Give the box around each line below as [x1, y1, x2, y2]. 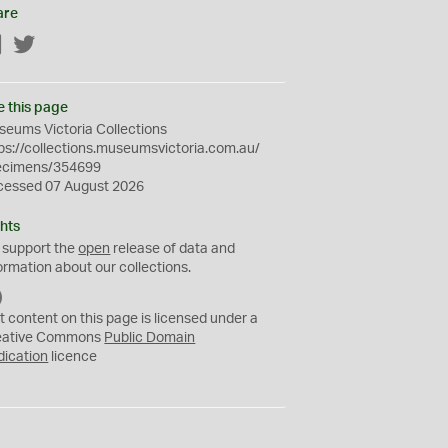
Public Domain [104, 331, 196, 345]
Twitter [36, 39, 80, 53]
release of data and [110, 242, 236, 256]
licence [48, 350, 98, 364]
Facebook [3, 39, 67, 53]
